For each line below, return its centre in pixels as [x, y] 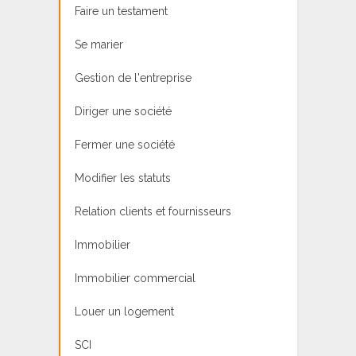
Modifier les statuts [123, 178]
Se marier [99, 44]
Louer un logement [124, 311]
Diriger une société [123, 111]
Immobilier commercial [135, 278]
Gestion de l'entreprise [133, 77]
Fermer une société [125, 144]
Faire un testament [121, 11]
